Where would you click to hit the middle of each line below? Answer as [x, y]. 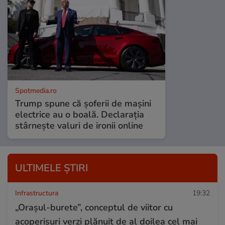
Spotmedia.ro [36, 90]
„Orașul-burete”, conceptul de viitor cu [94, 207]
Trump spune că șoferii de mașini [83, 103]
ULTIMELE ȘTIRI [51, 168]
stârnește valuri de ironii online [79, 125]
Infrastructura [37, 193]
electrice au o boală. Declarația [80, 114]
